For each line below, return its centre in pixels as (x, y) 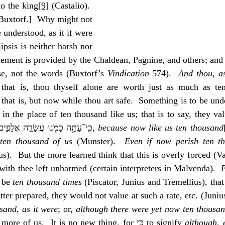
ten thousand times (47, 182)
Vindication (128, 73)
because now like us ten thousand (161, 128)
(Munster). (98, 141)
